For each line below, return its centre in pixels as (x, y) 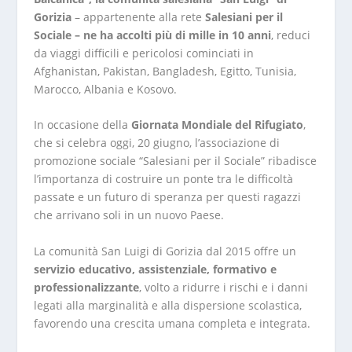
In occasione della (82, 125)
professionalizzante (86, 287)
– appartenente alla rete (138, 17)
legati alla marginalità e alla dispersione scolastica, (167, 305)
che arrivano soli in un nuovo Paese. (128, 215)
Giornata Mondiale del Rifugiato (217, 125)
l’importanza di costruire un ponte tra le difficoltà (163, 179)
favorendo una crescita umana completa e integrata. (172, 323)
